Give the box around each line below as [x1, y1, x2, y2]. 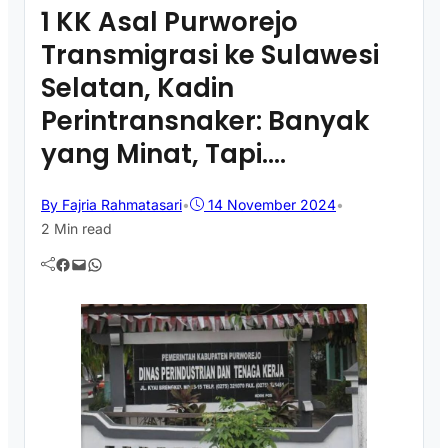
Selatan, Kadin [41, 69, 234, 106]
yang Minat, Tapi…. [41, 135, 286, 172]
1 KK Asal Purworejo [41, 3, 298, 40]
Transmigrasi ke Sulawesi [41, 36, 379, 73]
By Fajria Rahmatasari [41, 195, 182, 213]
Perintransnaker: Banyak [41, 102, 369, 139]
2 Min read [41, 219, 112, 237]
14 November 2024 [208, 195, 336, 213]
